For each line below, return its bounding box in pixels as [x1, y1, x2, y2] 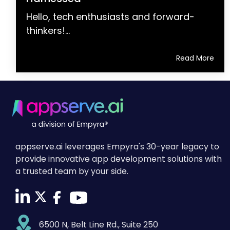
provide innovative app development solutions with [15, 152, 222, 165]
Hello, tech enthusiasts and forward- [26, 10, 195, 23]
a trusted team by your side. [15, 165, 128, 177]
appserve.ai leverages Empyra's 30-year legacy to [15, 140, 219, 152]
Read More [176, 52, 214, 63]
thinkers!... [26, 24, 70, 37]
